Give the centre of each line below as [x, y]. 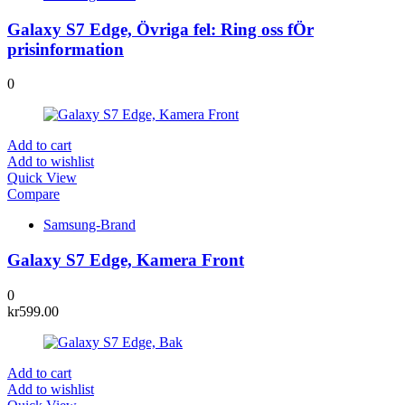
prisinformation [66, 49]
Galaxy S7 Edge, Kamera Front [126, 260]
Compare [33, 194]
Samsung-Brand [89, 225]
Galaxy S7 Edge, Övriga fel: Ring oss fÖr [160, 29]
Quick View [42, 178]
